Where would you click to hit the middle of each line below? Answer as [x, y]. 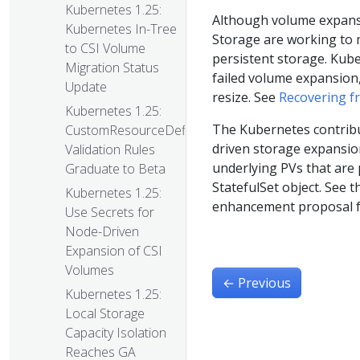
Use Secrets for [110, 213]
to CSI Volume [105, 49]
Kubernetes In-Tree [121, 29]
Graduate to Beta [115, 169]
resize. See [245, 97]
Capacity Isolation [116, 333]
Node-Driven [102, 232]
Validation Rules [110, 150]
